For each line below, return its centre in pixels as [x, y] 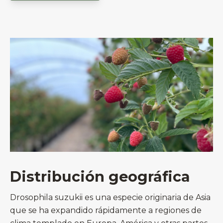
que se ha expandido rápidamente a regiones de [106, 211]
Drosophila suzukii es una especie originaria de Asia [110, 198]
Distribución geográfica [100, 177]
